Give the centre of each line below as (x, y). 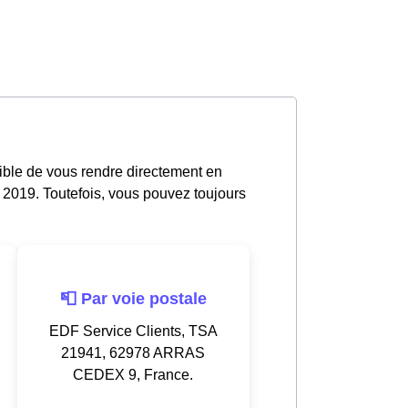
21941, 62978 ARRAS (133, 352)
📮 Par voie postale (133, 298)
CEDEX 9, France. (133, 374)
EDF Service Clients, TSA (133, 331)
